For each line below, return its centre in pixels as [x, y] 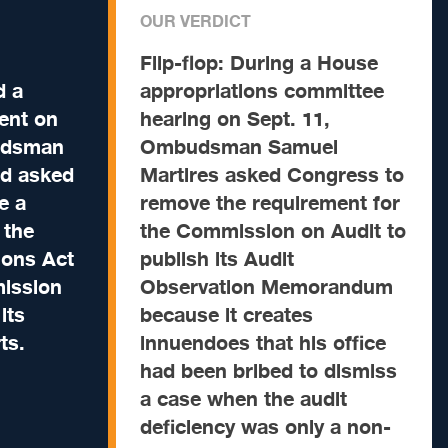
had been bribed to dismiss [268, 371]
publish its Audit [217, 259]
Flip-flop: [185, 63]
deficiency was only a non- [265, 427]
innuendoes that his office [263, 343]
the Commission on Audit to [273, 231]
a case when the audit [243, 399]
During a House [304, 63]
